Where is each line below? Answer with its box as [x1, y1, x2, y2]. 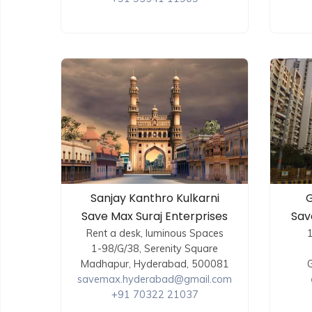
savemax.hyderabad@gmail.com [77, 272, 232, 286]
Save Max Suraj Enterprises [81, 208, 228, 225]
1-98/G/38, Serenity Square [91, 242, 218, 256]
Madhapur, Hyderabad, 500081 [80, 257, 229, 271]
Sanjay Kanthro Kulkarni [90, 190, 219, 207]
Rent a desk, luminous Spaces [86, 226, 224, 240]
